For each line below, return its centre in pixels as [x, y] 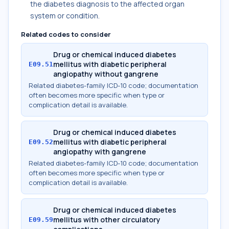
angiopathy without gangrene [106, 74]
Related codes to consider [66, 34]
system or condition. [65, 16]
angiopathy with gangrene [100, 152]
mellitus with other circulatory [107, 220]
